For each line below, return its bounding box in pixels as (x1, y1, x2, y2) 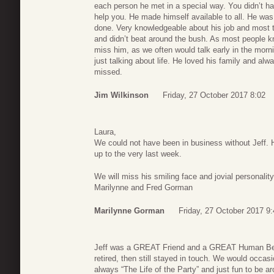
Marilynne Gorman (94, 206, 165, 215)
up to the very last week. (94, 149, 182, 158)
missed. (94, 67, 122, 77)
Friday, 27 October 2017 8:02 (163, 90, 265, 100)
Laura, (94, 127, 116, 136)
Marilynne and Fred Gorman (94, 183, 193, 193)
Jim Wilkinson (94, 90, 149, 100)
